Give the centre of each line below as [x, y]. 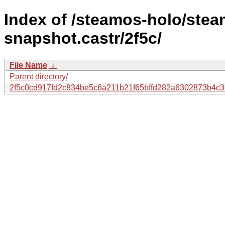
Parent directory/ [39, 76]
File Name [28, 65]
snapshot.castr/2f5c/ [83, 38]
